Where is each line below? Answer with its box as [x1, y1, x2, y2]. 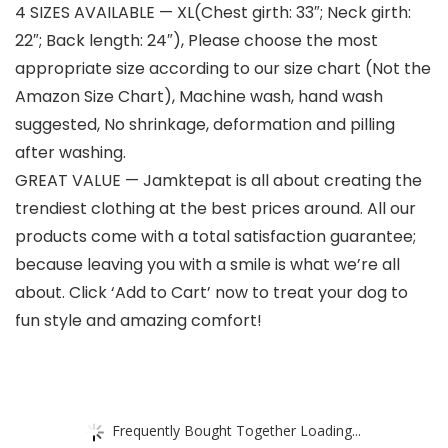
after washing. [15, 141, 126, 165]
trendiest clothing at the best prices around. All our [15, 197, 416, 221]
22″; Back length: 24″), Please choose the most [15, 29, 378, 53]
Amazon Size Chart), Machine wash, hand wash [15, 85, 383, 109]
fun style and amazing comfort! [15, 309, 262, 333]
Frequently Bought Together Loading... [112, 420, 361, 440]
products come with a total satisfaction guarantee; [15, 225, 416, 249]
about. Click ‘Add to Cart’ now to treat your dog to [15, 281, 408, 305]
